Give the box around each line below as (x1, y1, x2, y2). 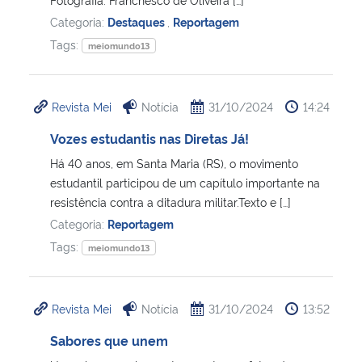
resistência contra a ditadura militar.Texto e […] (50, 193, 291, 209)
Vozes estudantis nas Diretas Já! (50, 128, 249, 147)
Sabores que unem (50, 330, 168, 349)
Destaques (107, 13, 167, 29)
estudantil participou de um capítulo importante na (50, 174, 320, 190)
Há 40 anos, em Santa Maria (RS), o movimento (50, 154, 298, 170)
